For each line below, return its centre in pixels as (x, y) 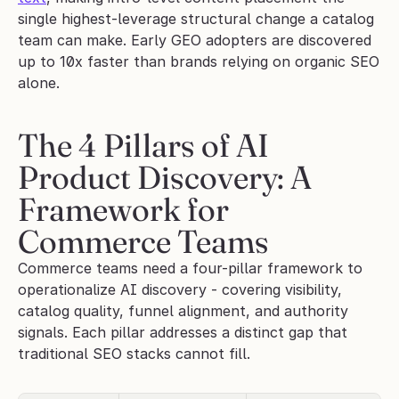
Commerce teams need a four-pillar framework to (190, 268)
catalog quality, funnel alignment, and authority (183, 311)
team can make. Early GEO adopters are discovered (195, 40)
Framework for (123, 209)
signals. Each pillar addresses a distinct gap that (183, 332)
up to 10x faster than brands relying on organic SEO (199, 61)
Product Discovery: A (165, 177)
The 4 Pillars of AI (143, 145)
